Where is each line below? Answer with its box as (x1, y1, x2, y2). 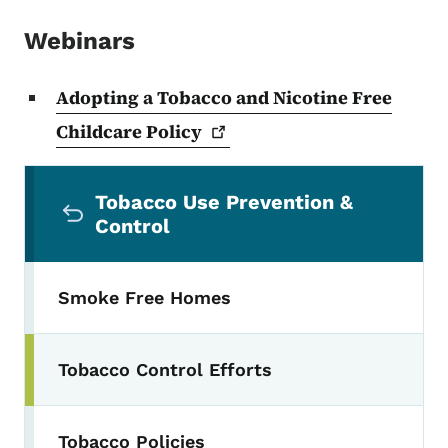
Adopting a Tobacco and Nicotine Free (56, 85, 392, 111)
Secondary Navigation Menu (23, 166, 351, 195)
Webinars (24, 27, 135, 56)
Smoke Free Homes (58, 287, 231, 309)
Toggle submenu (60, 370, 203, 392)
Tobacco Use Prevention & (94, 190, 353, 215)
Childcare (56, 119, 146, 145)
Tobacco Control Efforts (58, 359, 272, 381)
